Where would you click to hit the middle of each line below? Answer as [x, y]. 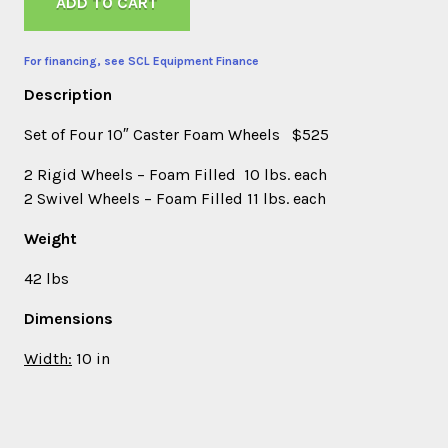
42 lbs [46, 278]
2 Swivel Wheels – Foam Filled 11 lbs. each [175, 198]
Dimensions [68, 318]
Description [68, 94]
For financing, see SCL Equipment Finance [141, 61]
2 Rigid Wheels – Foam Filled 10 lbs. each [175, 174]
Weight [50, 238]
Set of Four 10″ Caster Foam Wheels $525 [176, 134]
